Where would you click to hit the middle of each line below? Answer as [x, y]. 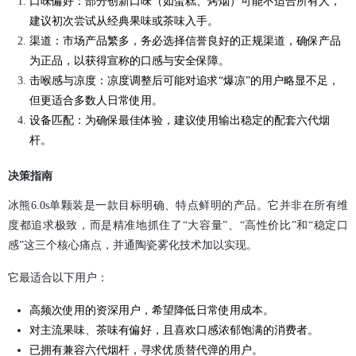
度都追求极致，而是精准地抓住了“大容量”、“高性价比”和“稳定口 [178, 226]
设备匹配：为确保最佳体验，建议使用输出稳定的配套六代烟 [179, 121]
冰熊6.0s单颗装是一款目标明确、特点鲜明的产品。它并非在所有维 [178, 206]
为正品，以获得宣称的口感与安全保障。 [129, 61]
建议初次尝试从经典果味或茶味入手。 [124, 21]
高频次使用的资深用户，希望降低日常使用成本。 [151, 311]
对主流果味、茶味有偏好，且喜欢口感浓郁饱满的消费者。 [174, 331]
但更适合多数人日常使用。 [96, 101]
